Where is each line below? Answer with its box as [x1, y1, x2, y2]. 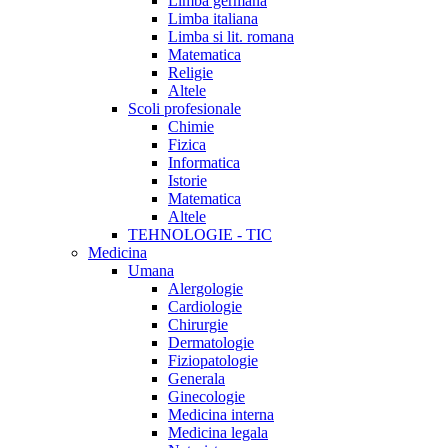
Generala [168, 370, 225, 388]
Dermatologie [168, 334, 254, 352]
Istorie [168, 172, 207, 190]
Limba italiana [168, 10, 258, 28]
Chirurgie [168, 316, 228, 334]
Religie [168, 64, 213, 82]
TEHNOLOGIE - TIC [128, 226, 272, 244]
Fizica [168, 136, 206, 154]
